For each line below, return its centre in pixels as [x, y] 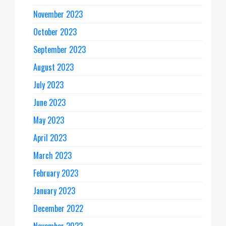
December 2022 [58, 208]
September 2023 [60, 49]
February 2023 [56, 173]
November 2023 [58, 14]
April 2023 [50, 137]
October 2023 [55, 32]
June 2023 [49, 102]
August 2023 [53, 67]
